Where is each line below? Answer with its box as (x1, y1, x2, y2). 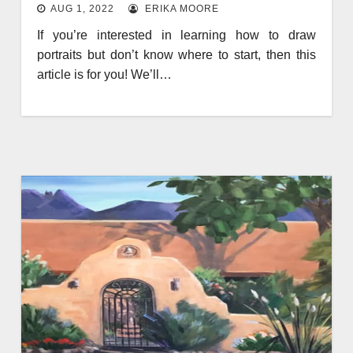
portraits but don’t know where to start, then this (36, 47, 317, 61)
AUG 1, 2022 (50, 2, 114, 14)
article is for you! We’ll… (36, 67, 172, 81)
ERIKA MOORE (141, 2, 219, 14)
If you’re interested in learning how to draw (36, 28, 317, 42)
